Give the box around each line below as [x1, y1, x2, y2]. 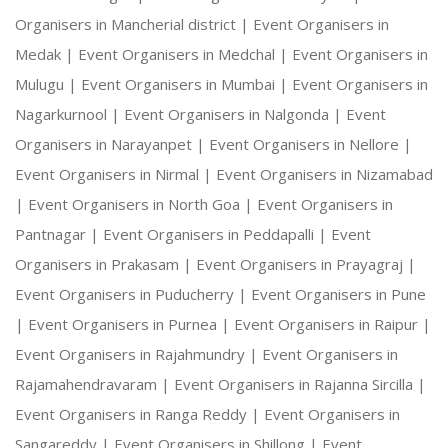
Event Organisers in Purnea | [28, 314, 234, 335]
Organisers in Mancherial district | [15, 14, 253, 35]
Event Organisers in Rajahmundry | [15, 344, 262, 365]
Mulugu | [15, 74, 81, 95]
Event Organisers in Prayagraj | [196, 254, 416, 275]
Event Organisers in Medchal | [78, 44, 292, 65]
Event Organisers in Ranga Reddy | [15, 404, 264, 425]
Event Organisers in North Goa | [28, 194, 257, 215]
